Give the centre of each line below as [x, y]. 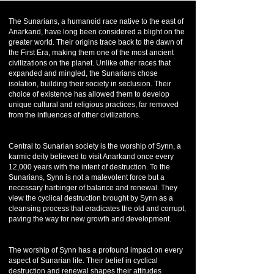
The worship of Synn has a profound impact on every [96, 250]
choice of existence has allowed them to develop [89, 94]
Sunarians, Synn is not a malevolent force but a [87, 177]
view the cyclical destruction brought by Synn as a [91, 198]
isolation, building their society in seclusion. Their [90, 84]
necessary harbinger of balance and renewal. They [93, 188]
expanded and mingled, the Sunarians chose [83, 73]
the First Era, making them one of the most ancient [91, 53]
